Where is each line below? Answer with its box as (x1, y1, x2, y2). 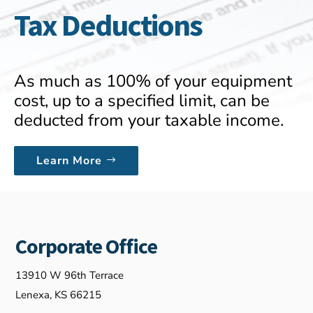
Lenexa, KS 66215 (15, 288, 102, 302)
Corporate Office (15, 233, 158, 259)
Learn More (36, 153, 102, 168)
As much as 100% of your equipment (14, 70, 292, 92)
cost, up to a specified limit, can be (14, 89, 270, 112)
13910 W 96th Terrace (15, 268, 124, 282)
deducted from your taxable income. (14, 109, 284, 131)
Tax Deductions (14, 6, 202, 44)
